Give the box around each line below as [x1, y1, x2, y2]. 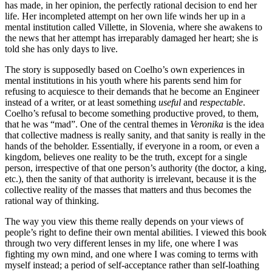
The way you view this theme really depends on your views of [5, 216, 243, 226]
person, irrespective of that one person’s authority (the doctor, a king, [5, 162, 267, 173]
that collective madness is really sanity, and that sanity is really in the [5, 129, 265, 140]
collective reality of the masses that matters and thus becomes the [5, 184, 251, 195]
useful [158, 97, 181, 107]
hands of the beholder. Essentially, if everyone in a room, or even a [5, 140, 259, 151]
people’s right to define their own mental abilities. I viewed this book [5, 226, 267, 237]
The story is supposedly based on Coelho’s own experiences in [5, 64, 245, 75]
